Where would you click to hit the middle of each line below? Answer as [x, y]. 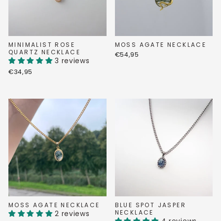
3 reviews [72, 61]
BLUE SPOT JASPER [150, 205]
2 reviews [72, 214]
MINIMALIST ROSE [42, 44]
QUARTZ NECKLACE [44, 52]
